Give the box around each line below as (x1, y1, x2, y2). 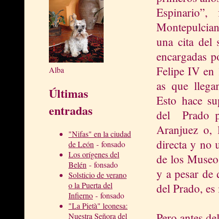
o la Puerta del (68, 179, 112, 190)
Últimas (49, 84, 88, 102)
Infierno (68, 190, 93, 200)
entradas (49, 101, 92, 119)
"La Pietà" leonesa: (68, 200, 128, 211)
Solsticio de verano (68, 169, 127, 180)
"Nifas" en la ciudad (68, 128, 131, 139)
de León (68, 138, 94, 149)
